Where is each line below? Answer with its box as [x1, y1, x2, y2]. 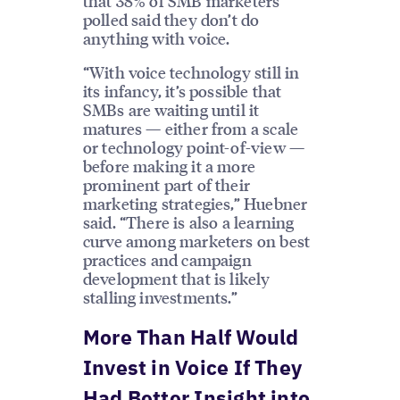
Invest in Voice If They [82, 353, 303, 380]
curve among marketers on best [82, 229, 311, 251]
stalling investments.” [82, 286, 237, 307]
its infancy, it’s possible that [82, 79, 282, 101]
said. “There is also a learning [82, 211, 295, 232]
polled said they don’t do [82, 9, 260, 30]
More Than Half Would [82, 322, 299, 350]
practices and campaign [82, 248, 252, 270]
